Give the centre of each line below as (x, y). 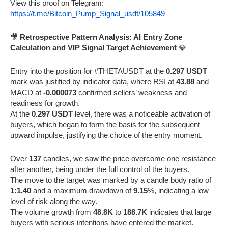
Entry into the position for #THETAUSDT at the (88, 71)
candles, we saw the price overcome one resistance (129, 158)
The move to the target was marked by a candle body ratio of (111, 180)
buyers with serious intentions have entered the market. (102, 222)
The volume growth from (52, 212)
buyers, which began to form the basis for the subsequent (105, 124)
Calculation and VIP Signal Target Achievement (93, 47)
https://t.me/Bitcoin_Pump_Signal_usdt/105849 (88, 13)
